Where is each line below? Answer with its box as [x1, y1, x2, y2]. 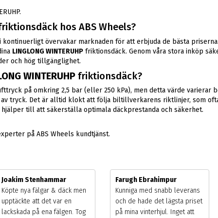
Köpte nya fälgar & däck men [1, 186, 87, 195]
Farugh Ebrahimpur [115, 176, 177, 184]
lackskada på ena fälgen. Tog [1, 208, 86, 217]
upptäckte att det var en [1, 197, 72, 206]
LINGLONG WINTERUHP [12, 47, 83, 55]
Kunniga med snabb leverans [115, 186, 200, 195]
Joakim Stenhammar [1, 176, 67, 184]
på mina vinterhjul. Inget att [115, 208, 194, 217]
